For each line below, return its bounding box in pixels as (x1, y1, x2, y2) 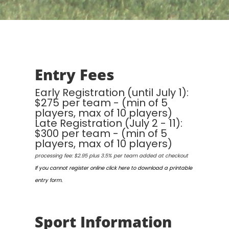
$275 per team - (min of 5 (35, 95, 168, 110)
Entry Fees (35, 64, 114, 84)
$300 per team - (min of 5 (35, 126, 167, 141)
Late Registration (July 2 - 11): (35, 116, 182, 130)
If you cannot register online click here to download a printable (35, 164, 192, 172)
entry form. (35, 176, 62, 184)
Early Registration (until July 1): (35, 85, 189, 100)
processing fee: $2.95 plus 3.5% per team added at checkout (35, 151, 188, 159)
